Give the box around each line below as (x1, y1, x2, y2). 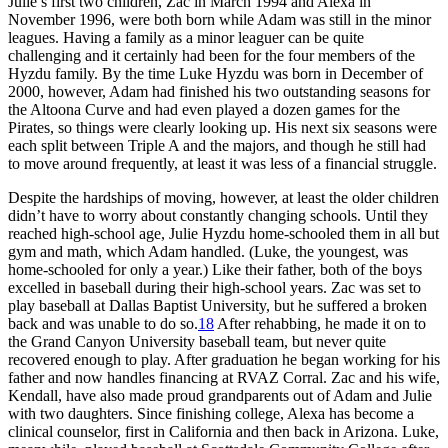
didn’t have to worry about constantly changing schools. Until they (8, 206, 428, 224)
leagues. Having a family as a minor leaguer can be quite (8, 28, 364, 46)
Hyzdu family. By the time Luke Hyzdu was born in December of (8, 64, 423, 82)
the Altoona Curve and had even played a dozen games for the (8, 100, 400, 118)
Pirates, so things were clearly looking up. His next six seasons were (8, 118, 437, 136)
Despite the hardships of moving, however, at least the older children (8, 188, 439, 206)
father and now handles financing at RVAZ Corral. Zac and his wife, (8, 368, 440, 386)
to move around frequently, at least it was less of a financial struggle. (8, 154, 437, 172)
